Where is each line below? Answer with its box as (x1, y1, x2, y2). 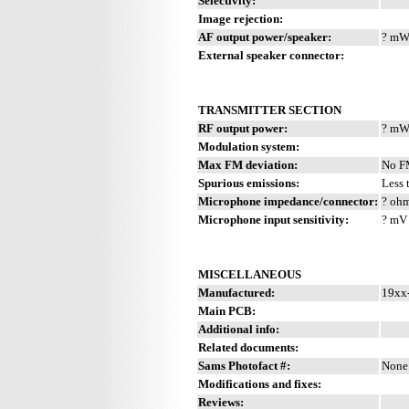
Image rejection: (198, 11, 283, 26)
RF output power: (198, 121, 288, 135)
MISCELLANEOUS (198, 267, 301, 281)
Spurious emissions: (198, 175, 299, 190)
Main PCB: (198, 303, 256, 318)
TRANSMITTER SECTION (198, 102, 341, 117)
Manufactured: (198, 285, 275, 299)
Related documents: (198, 340, 299, 354)
